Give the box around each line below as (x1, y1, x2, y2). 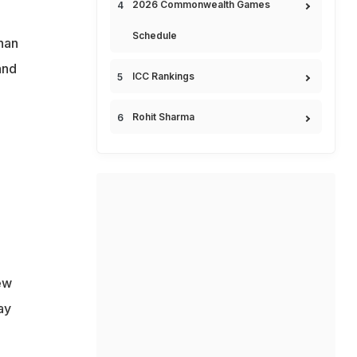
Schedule (132, 29, 177, 41)
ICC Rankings (132, 70, 194, 82)
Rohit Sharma (132, 111, 194, 123)
